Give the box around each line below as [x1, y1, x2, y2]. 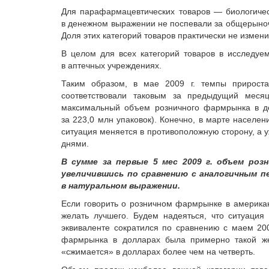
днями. [61, 139, 89, 148]
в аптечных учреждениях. [61, 61, 162, 70]
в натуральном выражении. [61, 181, 180, 190]
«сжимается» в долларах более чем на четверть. [61, 247, 255, 256]
